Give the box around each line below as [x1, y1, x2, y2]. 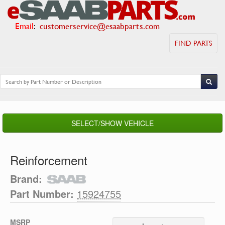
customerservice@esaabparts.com [40, 20, 160, 32]
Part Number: [10, 186, 74, 201]
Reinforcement [10, 151, 87, 169]
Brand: [10, 171, 42, 186]
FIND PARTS [175, 38, 212, 48]
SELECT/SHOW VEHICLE [71, 118, 154, 128]
